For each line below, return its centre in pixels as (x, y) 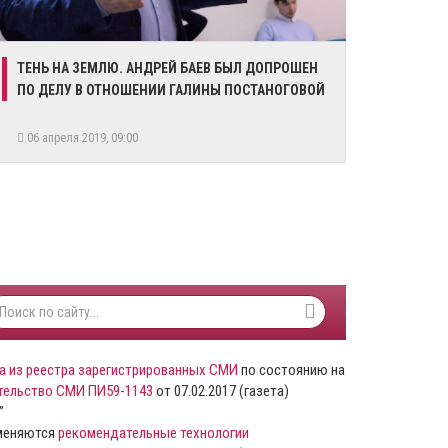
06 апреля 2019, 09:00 (84, 138)
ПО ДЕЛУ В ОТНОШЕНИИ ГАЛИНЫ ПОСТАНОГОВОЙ (171, 90)
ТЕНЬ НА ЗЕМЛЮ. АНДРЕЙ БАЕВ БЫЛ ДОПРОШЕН (167, 68)
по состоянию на (291, 370)
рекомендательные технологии (153, 433)
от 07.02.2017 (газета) (221, 391)
